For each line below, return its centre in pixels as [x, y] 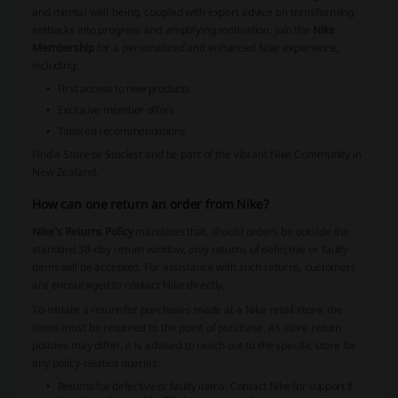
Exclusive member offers [115, 109]
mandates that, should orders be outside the [241, 231]
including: [56, 65]
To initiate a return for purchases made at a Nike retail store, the [187, 309]
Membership [63, 47]
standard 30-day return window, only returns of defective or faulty [191, 249]
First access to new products [123, 88]
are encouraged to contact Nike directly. [129, 284]
